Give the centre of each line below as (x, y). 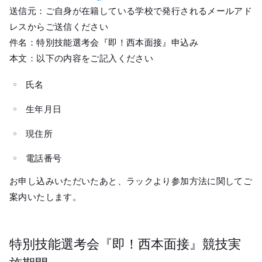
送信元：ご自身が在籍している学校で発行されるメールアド (131, 11)
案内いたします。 (45, 196)
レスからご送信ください (59, 26)
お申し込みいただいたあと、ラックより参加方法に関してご (131, 181)
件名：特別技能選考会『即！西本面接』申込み (104, 42)
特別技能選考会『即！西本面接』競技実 (125, 243)
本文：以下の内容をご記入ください (81, 58)
